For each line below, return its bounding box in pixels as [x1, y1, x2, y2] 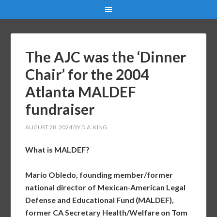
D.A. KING [81, 124, 108, 131]
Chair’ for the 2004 [25, 65, 149, 83]
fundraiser [25, 100, 95, 118]
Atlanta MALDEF [25, 83, 136, 100]
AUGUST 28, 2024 [25, 124, 73, 131]
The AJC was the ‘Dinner [25, 48, 186, 65]
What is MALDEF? [25, 145, 90, 154]
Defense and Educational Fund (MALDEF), [25, 195, 174, 204]
